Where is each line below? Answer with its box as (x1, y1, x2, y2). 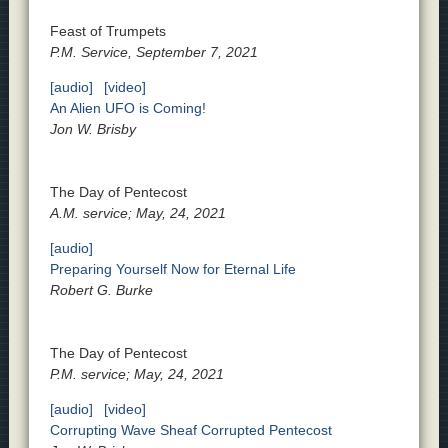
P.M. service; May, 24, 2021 (49, 366, 224, 383)
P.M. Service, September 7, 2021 (49, 44, 258, 61)
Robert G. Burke (49, 282, 153, 299)
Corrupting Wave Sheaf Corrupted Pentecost (49, 422, 332, 439)
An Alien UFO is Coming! (49, 100, 206, 117)
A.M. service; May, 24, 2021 (49, 205, 226, 222)
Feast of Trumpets (49, 23, 166, 40)
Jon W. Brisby (49, 121, 136, 138)
